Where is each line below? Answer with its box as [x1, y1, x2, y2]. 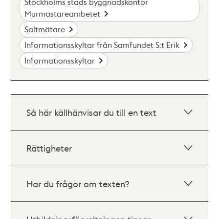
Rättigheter [26, 142, 72, 153]
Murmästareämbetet [24, 8, 101, 19]
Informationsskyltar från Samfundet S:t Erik [24, 40, 180, 50]
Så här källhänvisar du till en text [26, 107, 157, 118]
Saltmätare [24, 24, 66, 34]
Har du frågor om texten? [26, 178, 130, 189]
